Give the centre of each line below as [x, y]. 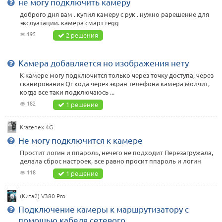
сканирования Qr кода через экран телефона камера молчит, [115, 84]
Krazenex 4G [36, 127]
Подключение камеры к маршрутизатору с [104, 209]
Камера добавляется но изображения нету [104, 63]
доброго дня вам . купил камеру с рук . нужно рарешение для [114, 14]
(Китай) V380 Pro [43, 196]
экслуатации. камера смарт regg [69, 23]
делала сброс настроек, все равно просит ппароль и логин [111, 161]
